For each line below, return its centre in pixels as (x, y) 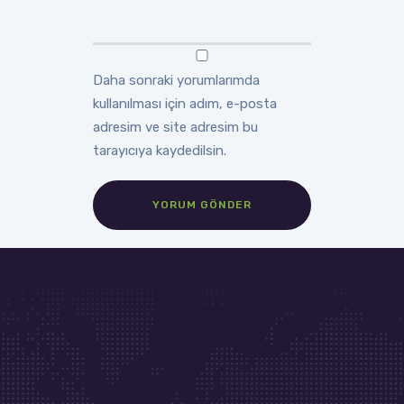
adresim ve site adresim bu (176, 127)
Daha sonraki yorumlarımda (177, 80)
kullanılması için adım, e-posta (185, 103)
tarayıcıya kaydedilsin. (160, 150)
